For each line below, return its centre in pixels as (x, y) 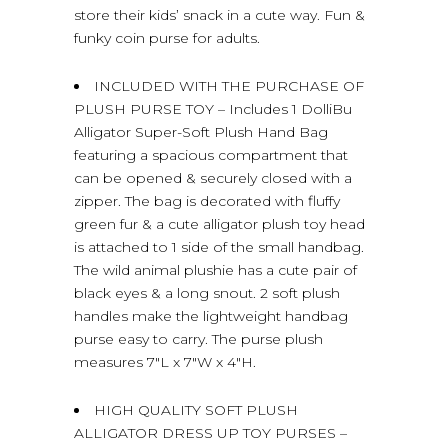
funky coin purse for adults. (167, 37)
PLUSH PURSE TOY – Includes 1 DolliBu (213, 108)
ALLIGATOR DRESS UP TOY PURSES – (210, 432)
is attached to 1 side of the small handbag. (219, 246)
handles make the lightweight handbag (211, 315)
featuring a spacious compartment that (211, 154)
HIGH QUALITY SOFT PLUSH (196, 409)
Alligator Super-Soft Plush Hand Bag (201, 131)
